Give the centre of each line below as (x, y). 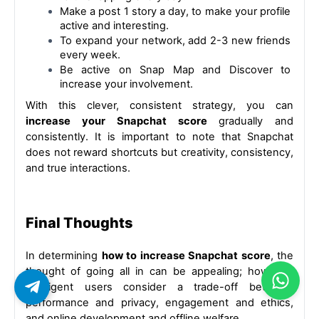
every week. (90, 55)
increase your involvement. (126, 84)
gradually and (256, 121)
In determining (64, 256)
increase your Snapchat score (122, 121)
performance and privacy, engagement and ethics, (159, 303)
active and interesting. (114, 26)
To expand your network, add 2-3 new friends (175, 41)
